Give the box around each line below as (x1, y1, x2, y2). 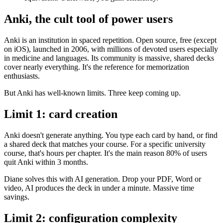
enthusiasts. (4, 71, 40, 80)
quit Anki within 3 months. (4, 157, 88, 166)
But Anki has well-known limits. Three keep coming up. (4, 88, 181, 97)
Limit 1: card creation (4, 107, 117, 120)
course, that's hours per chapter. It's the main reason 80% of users (4, 148, 207, 157)
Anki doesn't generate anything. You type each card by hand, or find (4, 130, 218, 139)
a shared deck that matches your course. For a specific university (4, 139, 206, 148)
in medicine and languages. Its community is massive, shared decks (4, 53, 214, 62)
